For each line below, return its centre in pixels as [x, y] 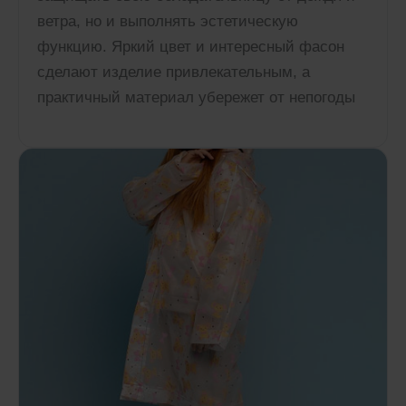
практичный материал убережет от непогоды [196, 97]
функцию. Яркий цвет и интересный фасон [191, 46]
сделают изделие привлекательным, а [174, 72]
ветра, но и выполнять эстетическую [168, 21]
